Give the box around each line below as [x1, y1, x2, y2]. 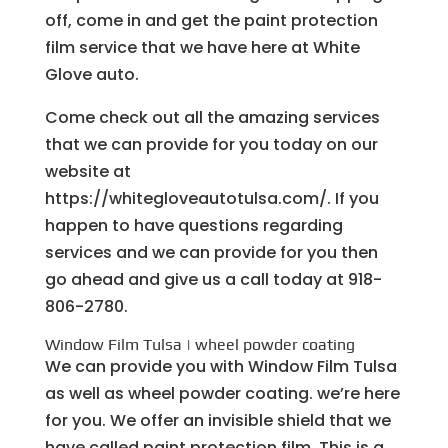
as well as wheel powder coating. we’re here [44, 381, 400, 405]
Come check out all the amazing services [44, 105, 380, 129]
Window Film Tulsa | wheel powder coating [44, 334, 355, 354]
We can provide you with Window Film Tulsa [44, 354, 397, 378]
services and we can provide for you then [44, 240, 378, 264]
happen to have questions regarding [44, 213, 343, 237]
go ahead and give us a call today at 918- [44, 267, 382, 291]
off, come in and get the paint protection [44, 8, 378, 32]
